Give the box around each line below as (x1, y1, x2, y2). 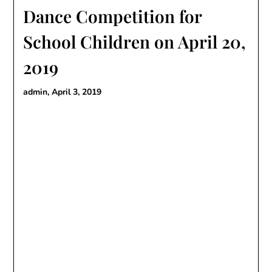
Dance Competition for (23, 5, 202, 27)
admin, (23, 86, 52, 98)
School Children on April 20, (23, 30, 246, 53)
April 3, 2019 (52, 86, 102, 98)
